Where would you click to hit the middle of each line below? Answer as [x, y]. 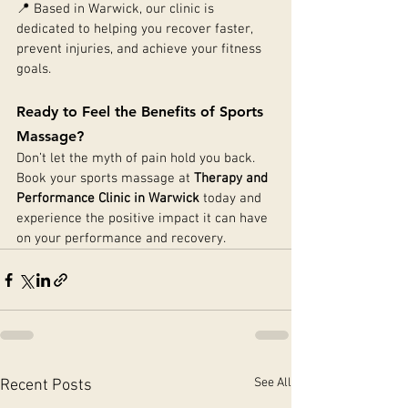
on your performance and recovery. [121, 239]
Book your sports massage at [105, 178]
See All [273, 383]
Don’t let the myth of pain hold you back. [138, 158]
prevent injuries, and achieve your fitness [141, 49]
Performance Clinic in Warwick [108, 199]
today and [232, 199]
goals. [34, 69]
